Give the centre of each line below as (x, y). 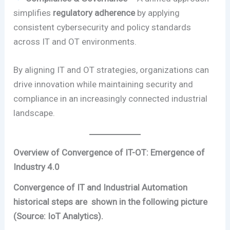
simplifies (33, 13)
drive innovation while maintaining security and (103, 84)
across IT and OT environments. (75, 41)
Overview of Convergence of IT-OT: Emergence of (109, 152)
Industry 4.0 (37, 167)
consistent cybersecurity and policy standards (102, 27)
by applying (158, 13)
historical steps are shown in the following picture (111, 202)
